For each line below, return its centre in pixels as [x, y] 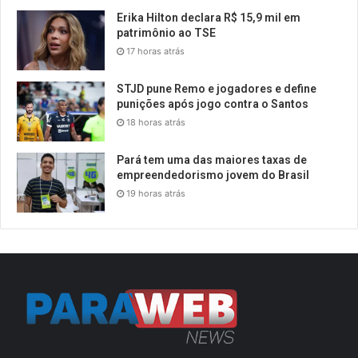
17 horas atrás [155, 52]
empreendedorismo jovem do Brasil [213, 175]
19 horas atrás [156, 194]
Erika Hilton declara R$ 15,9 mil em [209, 18]
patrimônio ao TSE [166, 33]
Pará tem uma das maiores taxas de [212, 160]
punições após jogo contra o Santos [213, 104]
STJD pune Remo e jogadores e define [217, 89]
